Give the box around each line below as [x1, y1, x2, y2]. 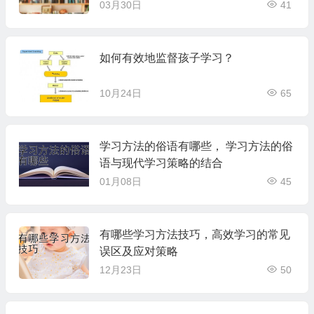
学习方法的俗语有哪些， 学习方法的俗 [99, 139, 226, 152]
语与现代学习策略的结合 [99, 156, 223, 169]
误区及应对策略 [99, 245, 178, 257]
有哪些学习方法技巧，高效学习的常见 [99, 228, 290, 240]
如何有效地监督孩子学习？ [99, 51, 234, 64]
